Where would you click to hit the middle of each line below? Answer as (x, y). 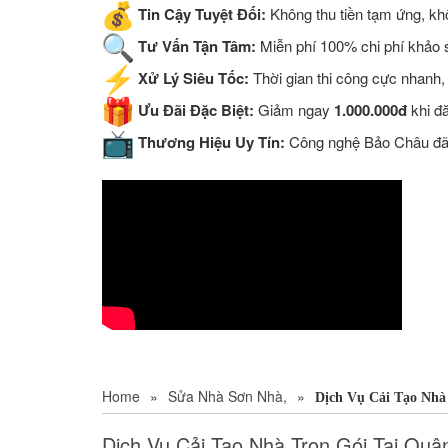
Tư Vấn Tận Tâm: (197, 46)
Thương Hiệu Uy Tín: (211, 142)
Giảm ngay (294, 110)
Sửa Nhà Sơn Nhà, (227, 396)
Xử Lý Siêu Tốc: (193, 78)
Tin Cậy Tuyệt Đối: (202, 14)
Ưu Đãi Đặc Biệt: (196, 110)
